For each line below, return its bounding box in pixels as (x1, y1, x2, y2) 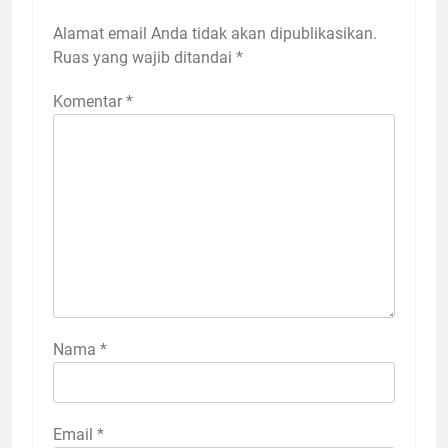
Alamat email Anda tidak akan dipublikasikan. (53, 24, 377, 44)
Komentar (53, 92, 126, 112)
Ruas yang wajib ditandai (53, 48, 236, 68)
